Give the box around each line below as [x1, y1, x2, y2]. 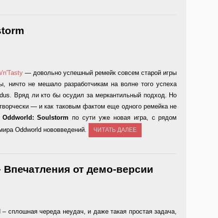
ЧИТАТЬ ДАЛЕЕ [93, 127, 137, 133]
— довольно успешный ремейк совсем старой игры [22, 69, 177, 76]
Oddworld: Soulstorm [2, 114, 69, 121]
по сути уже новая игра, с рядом [69, 114, 177, 121]
